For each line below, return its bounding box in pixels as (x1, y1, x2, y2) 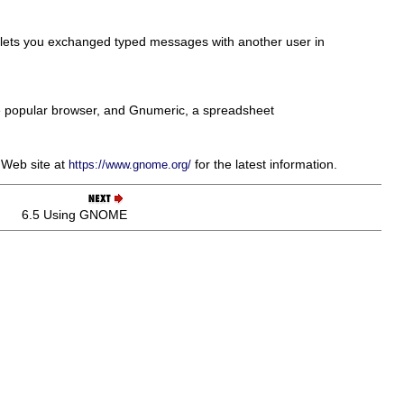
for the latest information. (191, 156, 337, 171)
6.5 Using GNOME (22, 207, 127, 222)
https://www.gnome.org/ (69, 157, 191, 171)
